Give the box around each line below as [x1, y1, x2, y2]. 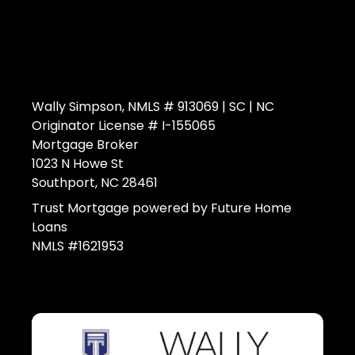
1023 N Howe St [32, 155, 124, 174]
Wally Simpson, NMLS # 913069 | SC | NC [32, 97, 274, 116]
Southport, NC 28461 [32, 174, 158, 193]
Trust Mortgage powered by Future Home [32, 199, 292, 218]
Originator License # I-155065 [32, 116, 216, 136]
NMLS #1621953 [32, 237, 124, 256]
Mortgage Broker [32, 136, 139, 155]
